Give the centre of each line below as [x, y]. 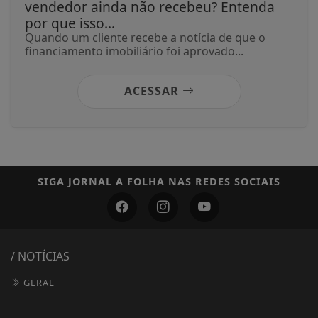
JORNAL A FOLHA [116, 181]
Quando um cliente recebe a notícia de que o [145, 37]
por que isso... [70, 23]
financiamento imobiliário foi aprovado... [134, 51]
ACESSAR [153, 91]
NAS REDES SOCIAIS [223, 181]
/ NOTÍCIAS [40, 256]
